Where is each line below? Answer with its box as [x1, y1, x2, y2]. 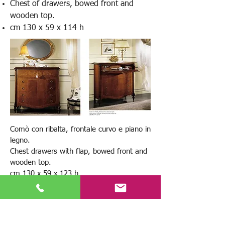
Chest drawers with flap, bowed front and [10, 148, 147, 155]
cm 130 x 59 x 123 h [10, 170, 78, 177]
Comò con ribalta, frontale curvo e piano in [10, 126, 151, 133]
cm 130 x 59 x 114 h [10, 24, 84, 32]
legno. [10, 137, 30, 144]
